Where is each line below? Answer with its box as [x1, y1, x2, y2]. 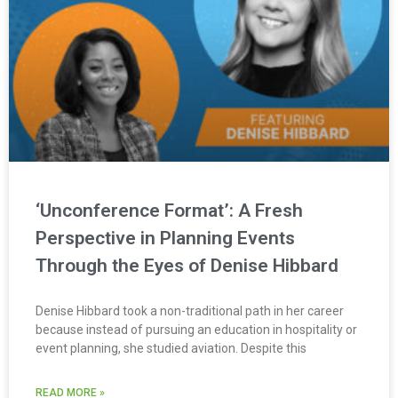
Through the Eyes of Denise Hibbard [36, 255, 338, 276]
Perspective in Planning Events [36, 227, 295, 249]
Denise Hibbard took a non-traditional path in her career [36, 304, 344, 318]
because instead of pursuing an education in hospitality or [36, 322, 357, 337]
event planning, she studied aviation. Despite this [36, 341, 306, 355]
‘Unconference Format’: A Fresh [36, 200, 303, 221]
